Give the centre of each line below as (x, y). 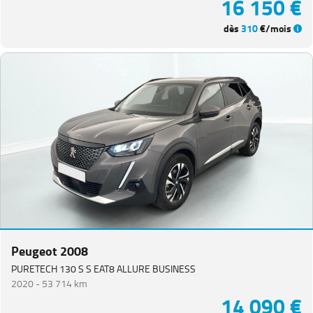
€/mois (276, 29)
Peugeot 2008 (50, 252)
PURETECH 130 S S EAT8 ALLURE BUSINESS (103, 269)
